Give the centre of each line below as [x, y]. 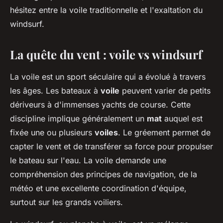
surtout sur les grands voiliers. [68, 202]
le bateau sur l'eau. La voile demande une [88, 161]
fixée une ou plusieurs [52, 133]
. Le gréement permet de [164, 133]
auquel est [182, 119]
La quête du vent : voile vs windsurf [106, 55]
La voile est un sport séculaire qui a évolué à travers [108, 77]
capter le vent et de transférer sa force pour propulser [111, 147]
